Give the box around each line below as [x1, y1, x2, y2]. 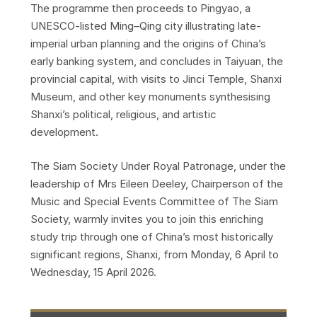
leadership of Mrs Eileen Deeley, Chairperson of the [30, 176, 283, 190]
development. [30, 125, 98, 139]
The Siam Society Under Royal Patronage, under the [30, 158, 286, 173]
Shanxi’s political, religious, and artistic [30, 108, 217, 121]
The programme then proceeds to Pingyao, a [30, 1, 250, 15]
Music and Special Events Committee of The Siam [30, 194, 278, 208]
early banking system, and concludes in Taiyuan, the [30, 54, 283, 68]
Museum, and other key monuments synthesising [30, 90, 270, 103]
